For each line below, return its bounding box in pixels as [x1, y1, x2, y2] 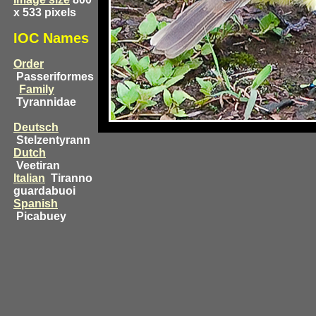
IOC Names [13, 30, 89, 46]
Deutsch [13, 121, 59, 133]
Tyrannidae [13, 96, 76, 108]
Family [19, 83, 54, 95]
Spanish [13, 197, 58, 209]
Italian [13, 172, 45, 184]
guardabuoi [13, 185, 75, 197]
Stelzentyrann [13, 134, 90, 146]
